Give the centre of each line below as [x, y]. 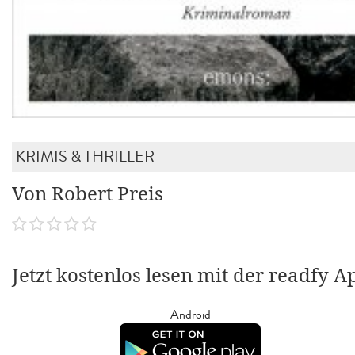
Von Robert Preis [88, 195]
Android [190, 315]
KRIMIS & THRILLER [85, 157]
